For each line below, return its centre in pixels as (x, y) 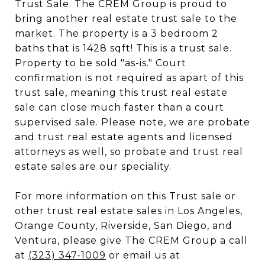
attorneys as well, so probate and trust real (129, 152)
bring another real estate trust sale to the (126, 19)
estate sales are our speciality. (93, 167)
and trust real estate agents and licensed (124, 137)
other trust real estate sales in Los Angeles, (129, 211)
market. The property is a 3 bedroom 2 (117, 33)
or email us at (143, 255)
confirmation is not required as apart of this (129, 78)
